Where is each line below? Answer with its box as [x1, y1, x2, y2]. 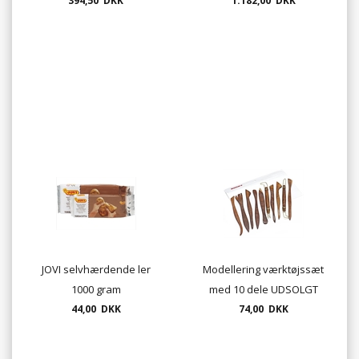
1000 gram [71, 282, 121, 297]
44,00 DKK [71, 302, 121, 317]
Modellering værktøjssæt [203, 262, 324, 277]
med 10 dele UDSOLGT [208, 282, 318, 297]
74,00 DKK [238, 302, 288, 317]
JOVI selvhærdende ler [41, 262, 151, 277]
